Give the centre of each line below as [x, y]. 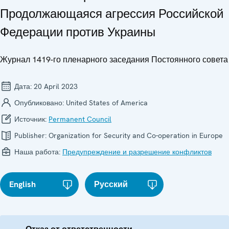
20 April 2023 [56, 86]
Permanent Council [80, 119]
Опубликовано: [39, 102]
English [22, 184]
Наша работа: [37, 152]
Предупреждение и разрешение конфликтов [137, 152]
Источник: [30, 119]
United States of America [107, 102]
